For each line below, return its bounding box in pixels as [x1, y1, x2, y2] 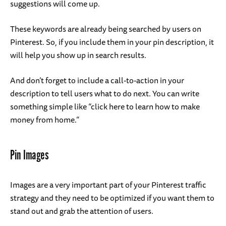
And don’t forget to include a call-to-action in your [10, 73, 184, 87]
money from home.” [10, 112, 79, 126]
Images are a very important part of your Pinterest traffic [10, 178, 206, 191]
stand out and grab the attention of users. [10, 204, 153, 217]
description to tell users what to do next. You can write [10, 86, 199, 100]
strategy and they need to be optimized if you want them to [10, 191, 214, 204]
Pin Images [10, 147, 48, 164]
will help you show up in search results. [10, 48, 148, 62]
